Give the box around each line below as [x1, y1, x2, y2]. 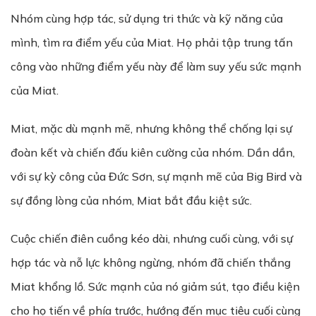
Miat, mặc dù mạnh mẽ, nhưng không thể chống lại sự [11, 121, 292, 135]
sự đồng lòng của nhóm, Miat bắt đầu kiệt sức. [11, 193, 252, 207]
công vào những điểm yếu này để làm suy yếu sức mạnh [11, 59, 301, 73]
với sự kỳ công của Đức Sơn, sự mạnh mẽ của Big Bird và [11, 169, 302, 183]
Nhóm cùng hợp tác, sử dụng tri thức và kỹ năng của [11, 11, 283, 25]
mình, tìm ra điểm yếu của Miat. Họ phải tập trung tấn [11, 35, 293, 49]
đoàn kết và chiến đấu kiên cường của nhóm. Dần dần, [11, 145, 295, 159]
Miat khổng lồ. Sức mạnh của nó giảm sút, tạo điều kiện [11, 279, 300, 293]
